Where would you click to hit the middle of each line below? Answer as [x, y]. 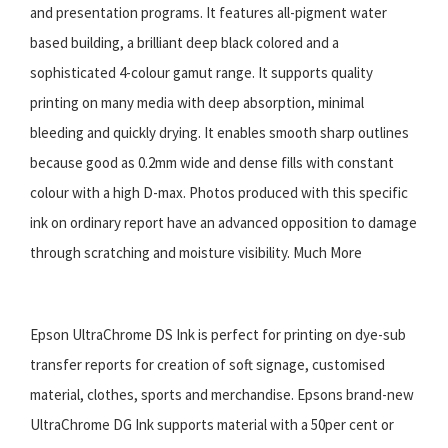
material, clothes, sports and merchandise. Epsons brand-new [222, 394]
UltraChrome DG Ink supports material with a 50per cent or [212, 424]
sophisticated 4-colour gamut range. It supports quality [201, 72]
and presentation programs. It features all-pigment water [208, 12]
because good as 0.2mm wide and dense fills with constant [212, 162]
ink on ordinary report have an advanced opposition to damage [223, 222]
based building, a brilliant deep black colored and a [184, 42]
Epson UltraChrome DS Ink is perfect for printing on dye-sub [218, 334]
